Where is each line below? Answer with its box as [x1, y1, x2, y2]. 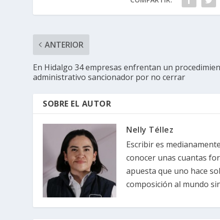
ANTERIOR [45, 39, 84, 50]
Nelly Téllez [126, 124, 174, 135]
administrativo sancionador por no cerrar [33, 71, 186, 82]
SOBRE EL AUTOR [43, 98, 111, 109]
